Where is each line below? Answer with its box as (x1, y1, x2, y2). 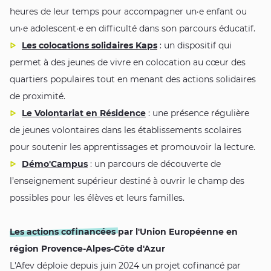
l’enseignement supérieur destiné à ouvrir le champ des (10, 175, 244, 187)
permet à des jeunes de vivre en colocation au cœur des (10, 57, 246, 68)
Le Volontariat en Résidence (22, 108, 146, 119)
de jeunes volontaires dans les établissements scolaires (10, 125, 241, 136)
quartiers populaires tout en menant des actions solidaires (10, 74, 256, 85)
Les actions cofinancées (10, 226, 118, 238)
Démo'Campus (22, 158, 88, 170)
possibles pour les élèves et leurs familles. (10, 192, 184, 204)
